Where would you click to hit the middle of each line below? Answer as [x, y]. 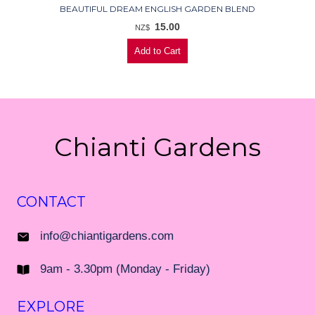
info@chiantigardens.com [107, 236]
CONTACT [51, 202]
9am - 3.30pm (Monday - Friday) [125, 269]
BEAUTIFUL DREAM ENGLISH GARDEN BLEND [157, 9]
